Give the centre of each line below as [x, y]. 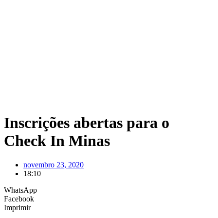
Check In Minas [57, 141]
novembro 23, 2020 [54, 164]
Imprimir [17, 207]
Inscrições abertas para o [87, 123]
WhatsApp [20, 190]
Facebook [19, 199]
